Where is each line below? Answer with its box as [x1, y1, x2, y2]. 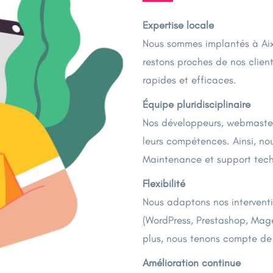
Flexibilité [143, 177, 185, 190]
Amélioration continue [143, 257, 241, 269]
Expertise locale [143, 19, 214, 31]
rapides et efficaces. [143, 74, 236, 86]
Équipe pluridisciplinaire [143, 98, 250, 110]
